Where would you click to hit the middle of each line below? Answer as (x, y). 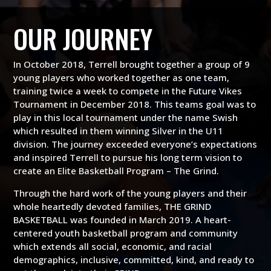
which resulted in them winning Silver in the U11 (119, 130)
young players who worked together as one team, (122, 77)
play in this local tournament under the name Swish (126, 117)
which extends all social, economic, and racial (113, 246)
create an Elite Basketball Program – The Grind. (116, 170)
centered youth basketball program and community (126, 233)
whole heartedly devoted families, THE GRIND (113, 206)
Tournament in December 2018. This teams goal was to (135, 104)
